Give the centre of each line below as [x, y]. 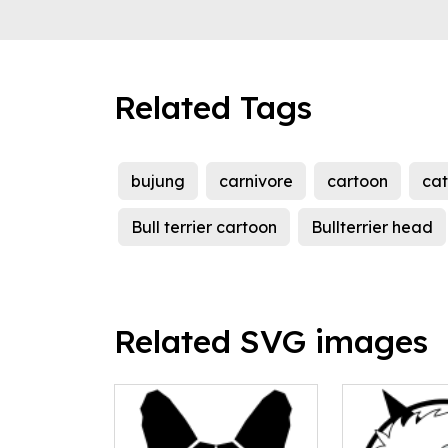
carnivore [256, 181]
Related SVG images [271, 341]
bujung [158, 181]
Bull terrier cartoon [204, 227]
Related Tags [213, 107]
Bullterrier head [372, 227]
